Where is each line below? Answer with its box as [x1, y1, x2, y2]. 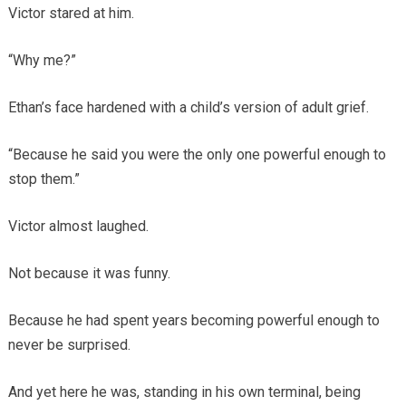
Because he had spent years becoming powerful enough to [7, 312, 380, 330]
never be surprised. [7, 336, 130, 354]
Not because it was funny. [7, 265, 170, 283]
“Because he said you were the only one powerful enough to [7, 146, 386, 164]
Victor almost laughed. [7, 217, 149, 236]
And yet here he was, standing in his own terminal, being [7, 383, 361, 401]
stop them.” [7, 170, 80, 188]
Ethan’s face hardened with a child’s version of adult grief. [7, 99, 369, 117]
